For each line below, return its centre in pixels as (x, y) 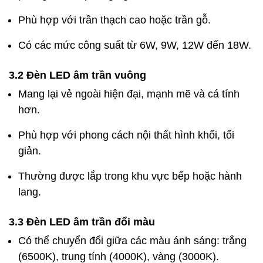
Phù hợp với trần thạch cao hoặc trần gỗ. (114, 20)
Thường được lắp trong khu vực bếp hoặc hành (130, 176)
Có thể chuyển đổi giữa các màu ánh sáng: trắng (132, 240)
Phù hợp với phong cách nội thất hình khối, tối (126, 135)
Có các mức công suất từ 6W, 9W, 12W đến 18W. (135, 45)
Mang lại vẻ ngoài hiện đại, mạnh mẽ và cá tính (129, 94)
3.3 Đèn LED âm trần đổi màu (82, 222)
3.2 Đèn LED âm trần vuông (77, 75)
